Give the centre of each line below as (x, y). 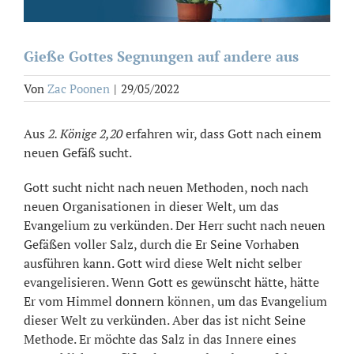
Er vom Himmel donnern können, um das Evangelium (175, 301)
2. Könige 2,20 (85, 133)
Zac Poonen (79, 88)
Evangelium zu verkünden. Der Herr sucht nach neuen (175, 225)
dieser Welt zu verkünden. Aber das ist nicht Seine (165, 320)
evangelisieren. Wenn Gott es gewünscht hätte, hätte (171, 282)
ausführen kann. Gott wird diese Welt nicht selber (163, 263)
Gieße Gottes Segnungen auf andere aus (161, 56)
